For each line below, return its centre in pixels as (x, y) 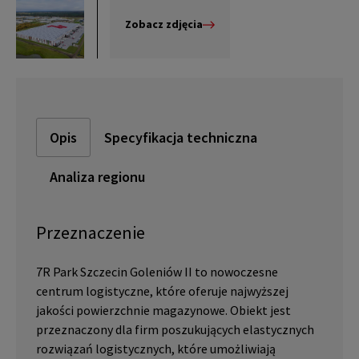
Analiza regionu (97, 177)
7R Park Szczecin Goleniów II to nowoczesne (157, 272)
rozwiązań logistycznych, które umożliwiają (156, 349)
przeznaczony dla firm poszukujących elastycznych (175, 330)
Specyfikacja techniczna (181, 137)
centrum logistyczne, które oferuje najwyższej (162, 291)
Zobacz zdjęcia (164, 24)
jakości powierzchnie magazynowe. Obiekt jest (163, 311)
